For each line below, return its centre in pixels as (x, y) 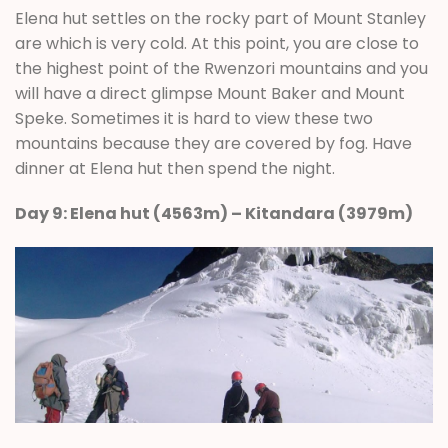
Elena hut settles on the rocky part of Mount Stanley (220, 18)
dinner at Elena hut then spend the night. (175, 168)
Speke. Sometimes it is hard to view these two (194, 118)
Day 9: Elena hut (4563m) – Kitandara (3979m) (214, 214)
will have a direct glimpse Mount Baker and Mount (210, 93)
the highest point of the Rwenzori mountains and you (221, 68)
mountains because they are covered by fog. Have (213, 143)
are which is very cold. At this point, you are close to (217, 43)
